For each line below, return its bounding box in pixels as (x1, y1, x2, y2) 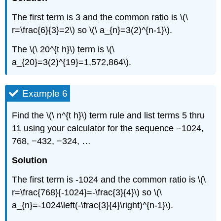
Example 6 (22, 88, 68, 99)
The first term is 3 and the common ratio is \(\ (12, 12, 188, 22)
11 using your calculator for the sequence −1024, (12, 123, 204, 134)
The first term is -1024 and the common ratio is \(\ (12, 174, 206, 184)
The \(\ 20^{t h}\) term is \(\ (12, 44, 115, 54)
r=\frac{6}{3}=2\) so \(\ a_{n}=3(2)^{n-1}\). (12, 25, 173, 35)
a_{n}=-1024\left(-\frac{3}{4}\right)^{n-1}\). (12, 200, 174, 210)
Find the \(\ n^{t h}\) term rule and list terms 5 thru (12, 110, 205, 121)
